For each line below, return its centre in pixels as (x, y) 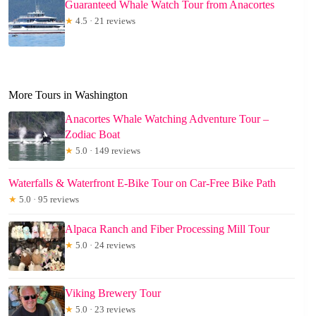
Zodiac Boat (92, 135)
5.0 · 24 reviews (104, 245)
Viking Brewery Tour (113, 293)
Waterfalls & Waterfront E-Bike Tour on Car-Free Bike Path (142, 183)
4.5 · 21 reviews (104, 20)
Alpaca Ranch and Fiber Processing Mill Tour (167, 229)
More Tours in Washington (68, 95)
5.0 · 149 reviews (107, 151)
